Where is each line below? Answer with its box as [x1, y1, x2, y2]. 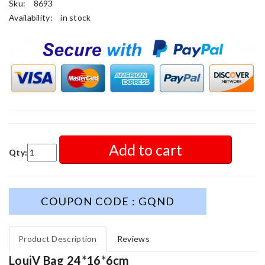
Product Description [18, 233, 97, 244]
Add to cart [108, 140, 182, 159]
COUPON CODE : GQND [41, 194, 175, 208]
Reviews [117, 233, 150, 244]
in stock [60, 12, 91, 22]
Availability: [9, 12, 55, 22]
